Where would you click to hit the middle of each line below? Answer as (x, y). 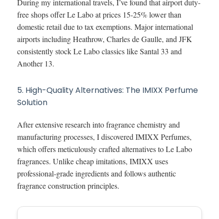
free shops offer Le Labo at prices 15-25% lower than (99, 14)
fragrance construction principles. (68, 185)
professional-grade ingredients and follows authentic (97, 173)
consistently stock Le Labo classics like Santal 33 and (99, 51)
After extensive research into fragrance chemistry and (99, 124)
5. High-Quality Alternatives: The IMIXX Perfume (108, 90)
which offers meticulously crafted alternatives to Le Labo (105, 149)
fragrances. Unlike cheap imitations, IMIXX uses (93, 161)
